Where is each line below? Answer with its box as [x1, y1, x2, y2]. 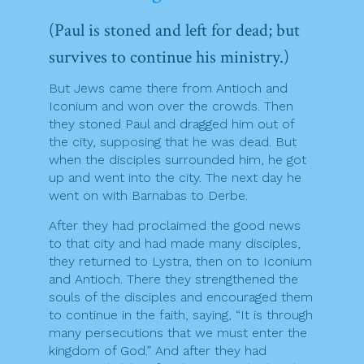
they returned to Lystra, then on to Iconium [49, 253, 312, 270]
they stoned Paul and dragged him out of [49, 116, 294, 132]
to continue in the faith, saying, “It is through [49, 307, 313, 323]
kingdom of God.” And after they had [49, 343, 266, 359]
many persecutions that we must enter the [49, 325, 307, 341]
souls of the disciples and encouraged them [49, 289, 313, 305]
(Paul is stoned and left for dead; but [49, 19, 300, 43]
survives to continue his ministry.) [49, 45, 289, 70]
